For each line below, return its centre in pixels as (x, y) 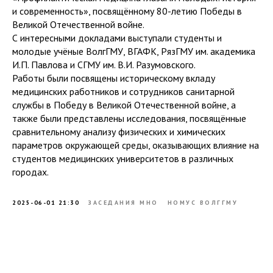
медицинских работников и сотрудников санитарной (123, 91)
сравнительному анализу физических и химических (119, 131)
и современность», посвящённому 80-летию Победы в (127, 11)
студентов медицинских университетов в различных (123, 158)
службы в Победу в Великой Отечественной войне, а (124, 105)
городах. (30, 172)
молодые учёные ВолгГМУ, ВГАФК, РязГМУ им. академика (134, 51)
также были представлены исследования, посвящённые (129, 118)
